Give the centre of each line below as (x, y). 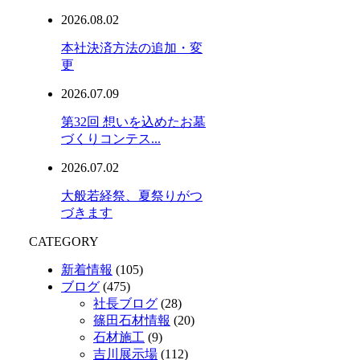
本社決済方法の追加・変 (132, 47)
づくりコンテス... (111, 138)
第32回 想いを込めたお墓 (133, 121)
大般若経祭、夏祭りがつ (132, 195)
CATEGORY (64, 241)
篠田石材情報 (132, 320)
